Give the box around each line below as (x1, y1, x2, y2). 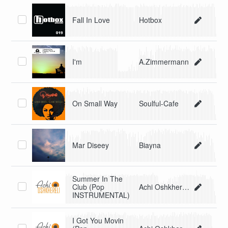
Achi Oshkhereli (182, 182, 190, 192)
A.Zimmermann (139, 56, 189, 67)
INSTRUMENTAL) (72, 190, 130, 201)
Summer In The (72, 174, 123, 184)
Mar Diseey (72, 140, 109, 151)
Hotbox (139, 15, 162, 25)
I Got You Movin (72, 215, 124, 226)
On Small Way (72, 98, 118, 109)
